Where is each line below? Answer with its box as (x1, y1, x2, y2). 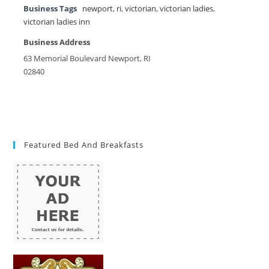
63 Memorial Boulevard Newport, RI (23, 53, 151, 64)
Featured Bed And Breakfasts (24, 139, 144, 151)
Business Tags (23, 4, 77, 14)
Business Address (23, 37, 91, 48)
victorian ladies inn (23, 17, 91, 28)
